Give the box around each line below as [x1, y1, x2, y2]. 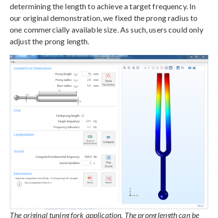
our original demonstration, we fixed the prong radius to [10, 13, 198, 22]
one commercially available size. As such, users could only [10, 24, 203, 34]
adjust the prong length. [10, 36, 90, 46]
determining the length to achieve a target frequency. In [10, 1, 196, 11]
